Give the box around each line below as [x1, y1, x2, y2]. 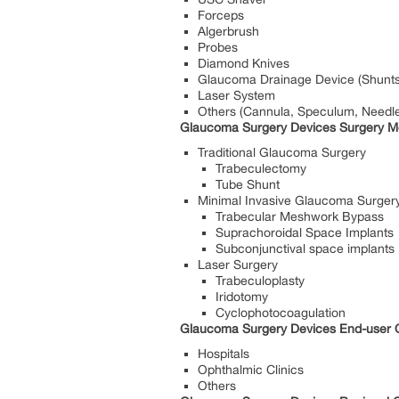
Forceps [198, 7, 244, 22]
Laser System [198, 87, 275, 102]
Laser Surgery [198, 256, 278, 272]
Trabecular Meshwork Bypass [216, 208, 384, 224]
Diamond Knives [198, 55, 289, 70]
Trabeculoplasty [216, 273, 305, 288]
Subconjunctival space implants [216, 240, 395, 256]
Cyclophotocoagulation [216, 305, 346, 320]
